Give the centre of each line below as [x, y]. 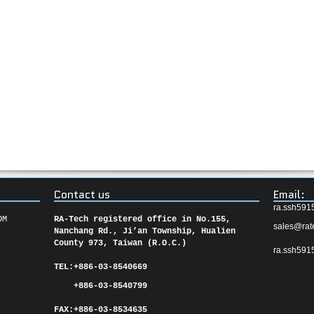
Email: [289, 194]
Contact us [82, 194]
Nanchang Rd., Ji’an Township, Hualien [145, 231]
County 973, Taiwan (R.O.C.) [121, 243]
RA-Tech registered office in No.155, [143, 219]
